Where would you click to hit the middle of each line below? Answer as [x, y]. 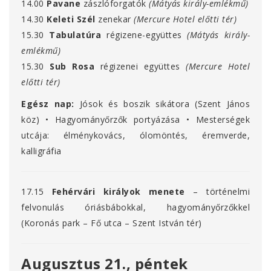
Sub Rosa [72, 67]
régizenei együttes [140, 67]
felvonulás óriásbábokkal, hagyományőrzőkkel [135, 207]
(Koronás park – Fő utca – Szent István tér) [112, 223]
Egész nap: [48, 104]
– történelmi [217, 192]
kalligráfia [41, 151]
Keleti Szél [71, 19]
